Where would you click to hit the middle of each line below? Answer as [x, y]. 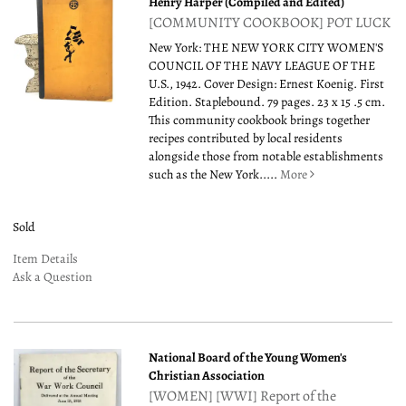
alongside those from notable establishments [266, 157]
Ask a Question [53, 277]
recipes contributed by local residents [246, 139]
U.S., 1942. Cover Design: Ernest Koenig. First [267, 84]
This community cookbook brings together [260, 121]
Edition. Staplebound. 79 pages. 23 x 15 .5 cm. [267, 102]
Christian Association [207, 376]
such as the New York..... [215, 175]
